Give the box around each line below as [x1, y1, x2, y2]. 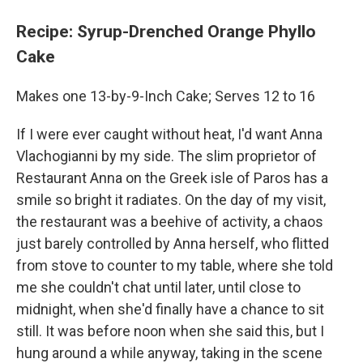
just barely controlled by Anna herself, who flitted [16, 234, 329, 252]
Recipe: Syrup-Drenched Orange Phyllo [16, 20, 316, 41]
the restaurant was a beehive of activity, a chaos [16, 212, 323, 230]
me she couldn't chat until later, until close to [16, 278, 301, 296]
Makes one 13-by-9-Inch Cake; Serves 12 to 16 [16, 87, 315, 105]
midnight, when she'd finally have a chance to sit [16, 300, 324, 318]
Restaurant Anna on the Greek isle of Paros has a [16, 169, 328, 186]
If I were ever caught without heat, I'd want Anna [16, 125, 322, 143]
